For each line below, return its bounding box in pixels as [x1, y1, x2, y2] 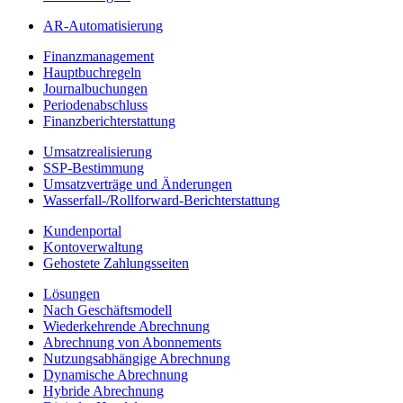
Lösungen [43, 286, 100, 302]
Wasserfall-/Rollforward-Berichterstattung [43, 193, 280, 209]
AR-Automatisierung [43, 18, 163, 34]
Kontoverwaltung [43, 239, 143, 255]
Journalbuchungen [43, 81, 148, 97]
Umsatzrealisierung [43, 144, 152, 160]
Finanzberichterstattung [43, 113, 175, 130]
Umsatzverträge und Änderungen [43, 176, 232, 193]
